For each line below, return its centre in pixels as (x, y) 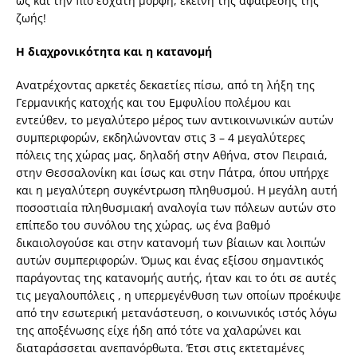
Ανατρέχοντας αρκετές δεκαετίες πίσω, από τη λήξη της (165, 85)
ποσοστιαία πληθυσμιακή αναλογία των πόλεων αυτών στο (176, 208)
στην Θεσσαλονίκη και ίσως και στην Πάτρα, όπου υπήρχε (173, 173)
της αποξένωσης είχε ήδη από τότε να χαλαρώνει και (159, 331)
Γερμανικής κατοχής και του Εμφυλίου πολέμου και (153, 103)
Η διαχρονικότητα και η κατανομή (114, 52)
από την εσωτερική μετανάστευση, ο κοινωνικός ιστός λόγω (177, 313)
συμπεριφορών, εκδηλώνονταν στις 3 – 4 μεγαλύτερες (161, 138)
